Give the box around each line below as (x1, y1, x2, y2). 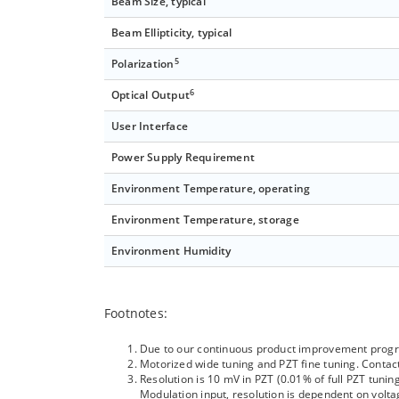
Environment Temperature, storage (111, 212, 299, 228)
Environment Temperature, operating (111, 181, 311, 197)
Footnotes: (104, 305, 168, 322)
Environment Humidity (111, 243, 232, 259)
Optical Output (111, 87, 190, 103)
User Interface (111, 118, 188, 134)
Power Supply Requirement (111, 150, 256, 166)
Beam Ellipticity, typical (111, 25, 232, 41)
